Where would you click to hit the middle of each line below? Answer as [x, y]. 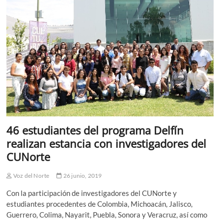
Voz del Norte [31, 176]
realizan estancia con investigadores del [107, 143]
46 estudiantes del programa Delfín [95, 130]
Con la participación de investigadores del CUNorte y [92, 193]
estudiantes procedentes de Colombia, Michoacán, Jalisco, [100, 204]
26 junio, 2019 [82, 176]
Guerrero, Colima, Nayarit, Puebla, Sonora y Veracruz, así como [107, 215]
